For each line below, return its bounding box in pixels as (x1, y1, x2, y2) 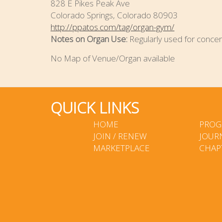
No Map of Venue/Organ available (51, 53, 175, 64)
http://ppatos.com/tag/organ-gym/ (51, 21, 174, 33)
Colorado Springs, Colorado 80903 (51, 9, 178, 21)
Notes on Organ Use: (51, 33, 129, 45)
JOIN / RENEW (93, 130, 147, 142)
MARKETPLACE (93, 142, 150, 154)
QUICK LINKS (51, 97, 139, 118)
